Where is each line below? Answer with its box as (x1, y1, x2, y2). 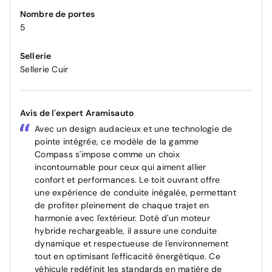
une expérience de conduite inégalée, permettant (35, 187, 236, 199)
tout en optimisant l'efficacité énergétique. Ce (35, 251, 220, 262)
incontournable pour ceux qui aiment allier (35, 161, 206, 173)
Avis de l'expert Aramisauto (20, 107, 134, 119)
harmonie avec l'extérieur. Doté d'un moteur (35, 212, 210, 224)
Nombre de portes (20, 8, 95, 20)
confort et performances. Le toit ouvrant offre (35, 174, 220, 186)
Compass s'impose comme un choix (35, 149, 180, 160)
